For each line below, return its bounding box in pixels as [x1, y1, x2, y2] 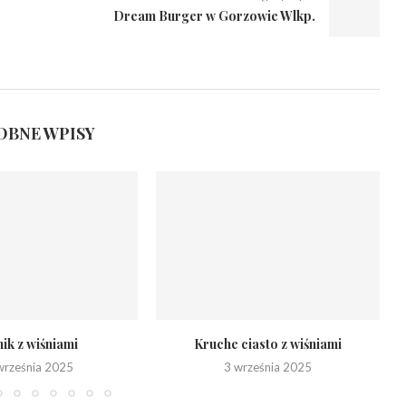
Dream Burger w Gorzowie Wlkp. [112, 7, 315, 24]
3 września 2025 [224, 360, 313, 375]
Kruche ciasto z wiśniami [194, 335, 343, 353]
